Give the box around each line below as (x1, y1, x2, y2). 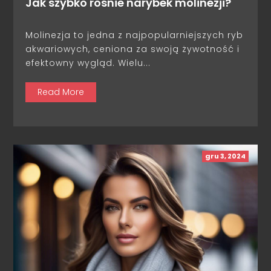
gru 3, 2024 (204, 151, 246, 161)
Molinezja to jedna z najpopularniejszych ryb (25, 28, 244, 41)
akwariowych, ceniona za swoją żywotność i (25, 42, 240, 55)
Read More (38, 85, 85, 98)
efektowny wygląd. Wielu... (25, 56, 151, 69)
